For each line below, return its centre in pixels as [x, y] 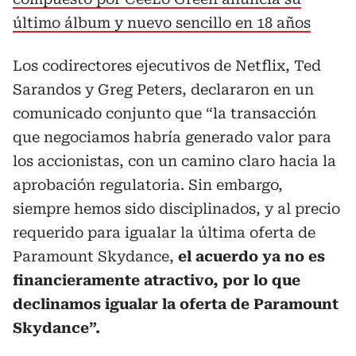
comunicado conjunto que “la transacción [164, 113]
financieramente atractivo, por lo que [157, 280]
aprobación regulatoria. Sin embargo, [148, 185]
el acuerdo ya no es [252, 256]
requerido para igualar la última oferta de [164, 232]
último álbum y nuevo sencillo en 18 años [162, 23]
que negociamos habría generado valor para [172, 137]
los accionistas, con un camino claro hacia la [174, 161]
